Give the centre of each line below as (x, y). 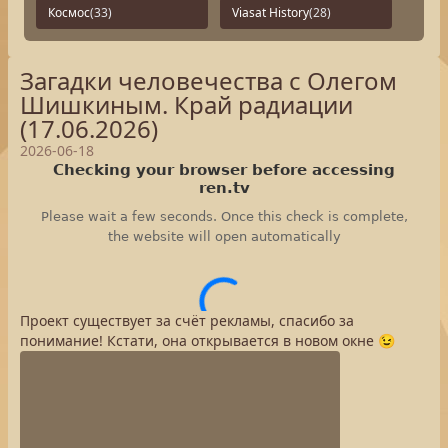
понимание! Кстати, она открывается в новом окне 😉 (207, 340)
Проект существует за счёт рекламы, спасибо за (187, 320)
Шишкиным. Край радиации (186, 104)
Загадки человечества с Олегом (208, 80)
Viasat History (270, 12)
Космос (69, 12)
